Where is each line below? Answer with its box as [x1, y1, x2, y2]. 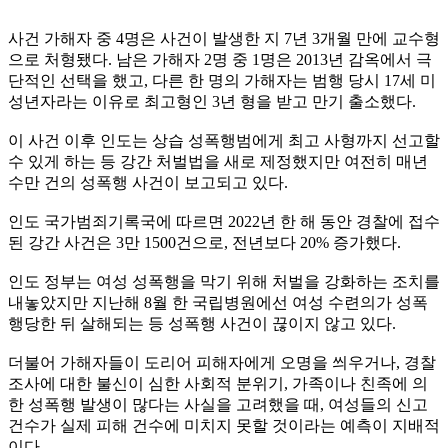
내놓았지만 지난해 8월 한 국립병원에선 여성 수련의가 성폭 [8, 293, 428, 311]
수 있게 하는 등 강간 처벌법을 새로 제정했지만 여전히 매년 [8, 152, 428, 170]
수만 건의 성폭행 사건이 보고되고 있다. [8, 173, 288, 191]
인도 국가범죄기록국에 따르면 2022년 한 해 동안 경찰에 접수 [8, 212, 440, 230]
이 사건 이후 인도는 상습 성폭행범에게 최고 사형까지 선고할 [8, 131, 440, 149]
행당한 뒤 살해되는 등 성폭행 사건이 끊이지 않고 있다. [8, 314, 396, 332]
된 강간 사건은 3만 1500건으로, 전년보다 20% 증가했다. [8, 233, 401, 251]
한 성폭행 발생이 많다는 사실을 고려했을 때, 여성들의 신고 [8, 395, 428, 413]
